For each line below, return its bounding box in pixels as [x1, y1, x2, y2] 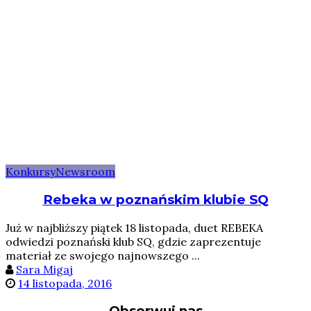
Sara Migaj [16, 262, 73, 276]
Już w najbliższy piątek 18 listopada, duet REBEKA [6, 220, 263, 235]
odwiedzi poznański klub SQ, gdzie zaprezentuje [6, 234, 261, 249]
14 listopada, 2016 [18, 276, 112, 290]
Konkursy [6, 165, 56, 179]
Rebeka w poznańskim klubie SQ [42, 191, 269, 208]
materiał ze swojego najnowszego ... [6, 248, 200, 262]
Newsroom [56, 165, 115, 179]
